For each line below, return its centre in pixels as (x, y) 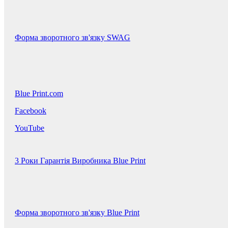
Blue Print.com (39, 94)
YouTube (30, 128)
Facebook (31, 111)
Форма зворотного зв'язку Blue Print (77, 213)
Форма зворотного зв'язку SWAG (73, 38)
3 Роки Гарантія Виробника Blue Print (80, 161)
